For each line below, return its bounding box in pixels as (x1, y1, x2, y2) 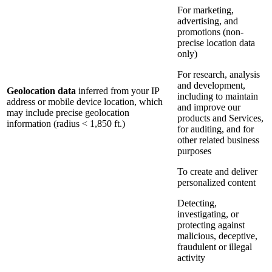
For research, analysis (177, 69, 260, 80)
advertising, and (177, 16, 238, 27)
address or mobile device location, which (7, 97, 163, 107)
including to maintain (177, 91, 258, 102)
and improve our (177, 102, 240, 113)
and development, (177, 80, 245, 91)
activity (177, 253, 205, 263)
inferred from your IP (76, 86, 159, 97)
